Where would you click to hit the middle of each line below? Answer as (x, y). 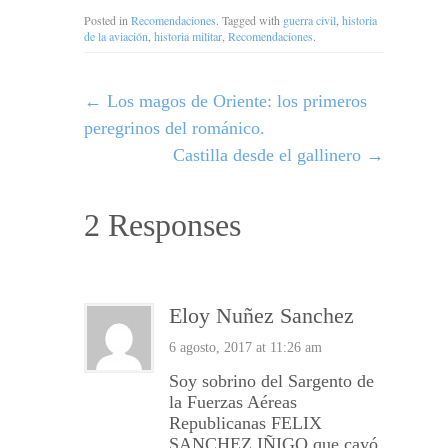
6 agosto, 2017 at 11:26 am (245, 347)
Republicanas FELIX (245, 423)
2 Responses (162, 225)
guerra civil (309, 20)
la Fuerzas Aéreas (233, 402)
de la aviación (116, 36)
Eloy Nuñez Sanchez (261, 316)
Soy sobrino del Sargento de (271, 381)
